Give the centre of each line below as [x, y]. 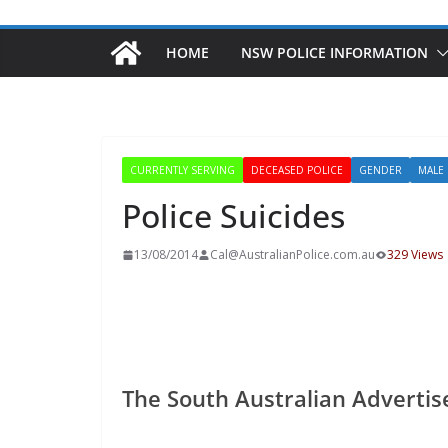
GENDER [380, 169]
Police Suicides [233, 215]
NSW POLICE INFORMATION [334, 52]
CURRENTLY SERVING [182, 169]
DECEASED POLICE [297, 169]
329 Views [415, 254]
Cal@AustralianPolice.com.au [292, 254]
